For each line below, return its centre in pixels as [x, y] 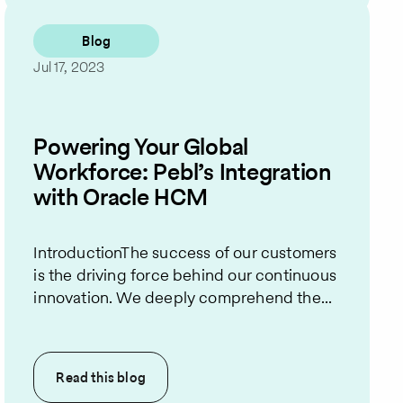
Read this [87, 378]
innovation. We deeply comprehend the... [183, 298]
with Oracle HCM [121, 197]
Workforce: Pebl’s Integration [182, 172]
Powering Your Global [141, 147]
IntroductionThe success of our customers [185, 253]
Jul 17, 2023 [69, 67]
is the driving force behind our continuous [185, 275]
